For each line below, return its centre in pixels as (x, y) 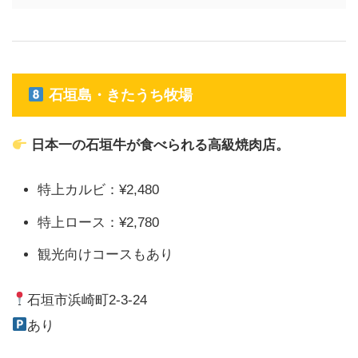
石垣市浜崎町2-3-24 (88, 300)
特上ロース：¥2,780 (98, 222)
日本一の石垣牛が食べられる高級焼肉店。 (161, 145)
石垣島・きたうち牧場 (118, 95)
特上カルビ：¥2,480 (98, 190)
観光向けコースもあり (105, 255)
